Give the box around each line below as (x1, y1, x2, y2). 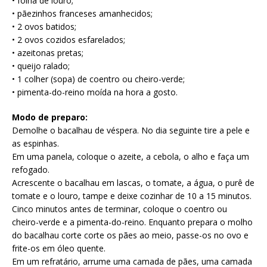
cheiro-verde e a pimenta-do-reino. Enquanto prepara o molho (12, 216, 253, 228)
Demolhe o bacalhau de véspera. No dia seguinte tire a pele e (12, 125, 250, 136)
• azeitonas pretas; (12, 47, 83, 59)
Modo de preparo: (12, 111, 88, 123)
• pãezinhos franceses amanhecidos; (12, 8, 153, 20)
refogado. (12, 164, 49, 176)
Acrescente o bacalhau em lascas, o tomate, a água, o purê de (12, 177, 254, 189)
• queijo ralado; (12, 60, 70, 72)
